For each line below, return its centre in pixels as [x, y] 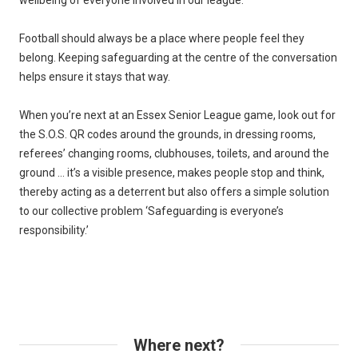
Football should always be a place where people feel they [162, 39]
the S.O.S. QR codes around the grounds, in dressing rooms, [167, 135]
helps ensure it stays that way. [95, 77]
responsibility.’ [54, 231]
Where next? [179, 346]
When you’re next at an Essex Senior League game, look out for [177, 115]
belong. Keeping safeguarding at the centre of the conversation [178, 58]
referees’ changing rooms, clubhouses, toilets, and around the [174, 154]
